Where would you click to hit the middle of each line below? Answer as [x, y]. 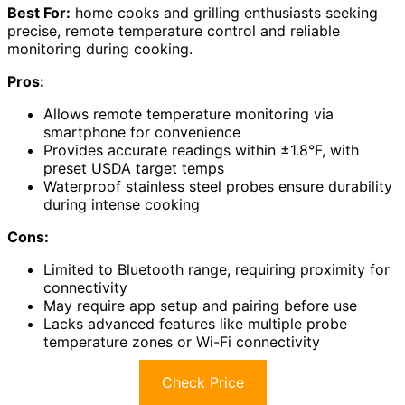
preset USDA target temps [134, 168]
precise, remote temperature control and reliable [174, 30]
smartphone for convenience [142, 132]
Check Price [202, 382]
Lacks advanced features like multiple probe [195, 323]
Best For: [39, 12]
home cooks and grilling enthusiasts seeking [224, 12]
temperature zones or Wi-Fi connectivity [182, 341]
